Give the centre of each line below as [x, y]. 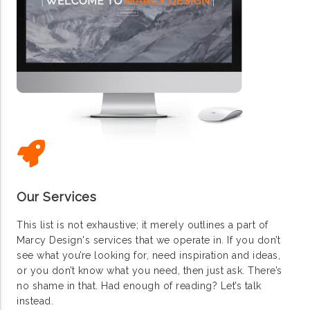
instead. [35, 301]
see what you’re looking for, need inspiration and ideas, [148, 255]
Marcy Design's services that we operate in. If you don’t [148, 240]
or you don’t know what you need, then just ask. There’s [149, 270]
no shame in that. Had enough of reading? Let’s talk [139, 285]
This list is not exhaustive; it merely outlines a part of [143, 225]
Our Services [56, 197]
